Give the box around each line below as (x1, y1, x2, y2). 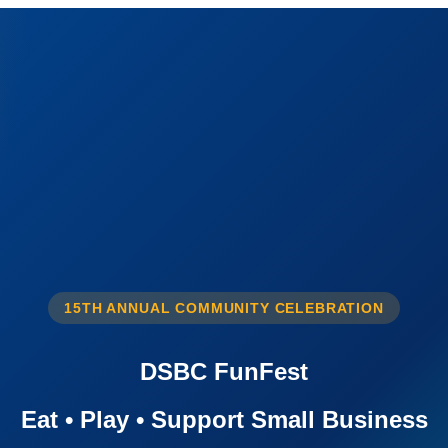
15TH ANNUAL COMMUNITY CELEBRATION (64, 300, 384, 317)
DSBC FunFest (140, 358, 308, 386)
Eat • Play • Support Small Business (20, 405, 428, 433)
